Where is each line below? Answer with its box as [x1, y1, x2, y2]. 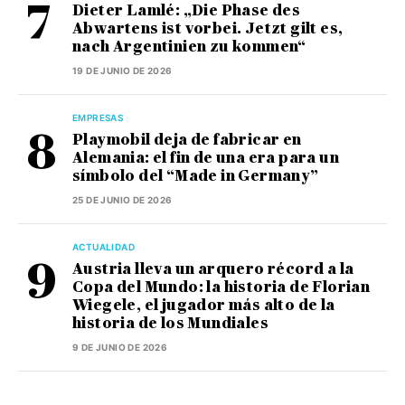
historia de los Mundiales [72, 315, 268, 333]
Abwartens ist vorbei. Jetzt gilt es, [72, 20, 344, 38]
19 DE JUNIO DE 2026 [72, 65, 173, 77]
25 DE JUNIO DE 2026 [72, 194, 173, 206]
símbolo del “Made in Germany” [72, 167, 319, 185]
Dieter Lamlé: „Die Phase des [72, 2, 301, 20]
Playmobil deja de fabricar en [72, 131, 302, 149]
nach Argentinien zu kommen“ [72, 38, 306, 56]
